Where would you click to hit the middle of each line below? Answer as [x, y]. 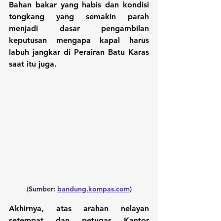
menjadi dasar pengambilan [79, 28]
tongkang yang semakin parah [79, 16]
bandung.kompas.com [93, 189]
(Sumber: [42, 189]
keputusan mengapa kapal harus [79, 40]
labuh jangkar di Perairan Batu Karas [79, 52]
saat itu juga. [33, 64]
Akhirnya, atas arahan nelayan [79, 208]
